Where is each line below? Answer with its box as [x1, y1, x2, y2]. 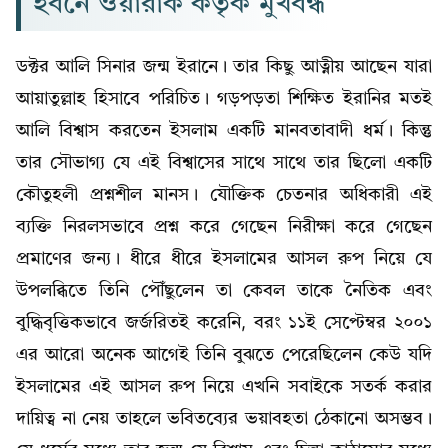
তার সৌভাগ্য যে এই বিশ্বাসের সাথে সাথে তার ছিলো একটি [16, 153, 432, 172]
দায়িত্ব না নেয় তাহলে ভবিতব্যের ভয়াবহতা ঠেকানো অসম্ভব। [16, 409, 432, 428]
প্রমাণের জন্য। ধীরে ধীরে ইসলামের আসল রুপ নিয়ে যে [16, 249, 432, 268]
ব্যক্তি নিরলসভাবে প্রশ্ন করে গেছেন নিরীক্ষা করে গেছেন [16, 217, 432, 236]
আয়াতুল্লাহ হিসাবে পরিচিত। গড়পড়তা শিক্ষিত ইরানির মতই [16, 89, 432, 108]
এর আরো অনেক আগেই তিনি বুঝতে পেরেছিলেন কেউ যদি [16, 345, 432, 364]
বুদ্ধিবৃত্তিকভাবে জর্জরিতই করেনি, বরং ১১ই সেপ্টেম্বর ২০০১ [16, 313, 432, 332]
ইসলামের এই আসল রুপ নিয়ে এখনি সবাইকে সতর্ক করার [16, 377, 432, 396]
